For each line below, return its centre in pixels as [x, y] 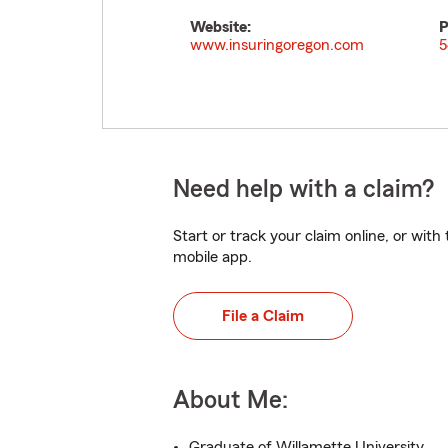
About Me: [230, 400]
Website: [220, 27]
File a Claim [263, 316]
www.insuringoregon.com [277, 45]
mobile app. [212, 257]
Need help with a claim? [303, 189]
